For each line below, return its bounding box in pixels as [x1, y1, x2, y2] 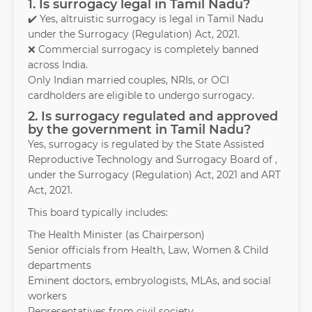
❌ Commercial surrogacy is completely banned [28, 43, 258, 56]
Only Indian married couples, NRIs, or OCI [28, 74, 229, 87]
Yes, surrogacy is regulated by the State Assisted [28, 138, 264, 151]
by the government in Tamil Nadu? [28, 122, 251, 138]
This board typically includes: [28, 206, 168, 219]
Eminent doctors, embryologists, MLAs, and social [28, 274, 271, 288]
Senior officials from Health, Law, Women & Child [28, 244, 268, 257]
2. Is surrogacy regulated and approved [28, 109, 278, 125]
